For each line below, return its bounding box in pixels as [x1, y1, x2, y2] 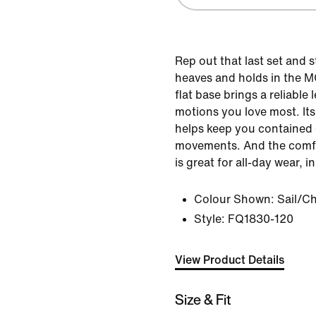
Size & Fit [175, 288, 231, 310]
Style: [194, 213, 225, 225]
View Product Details [175, 254, 284, 266]
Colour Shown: [194, 193, 274, 205]
